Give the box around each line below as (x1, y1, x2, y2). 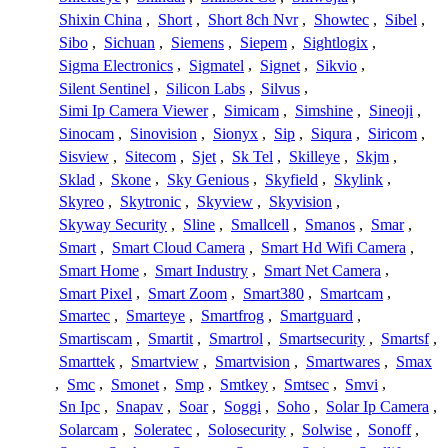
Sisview (59, 147, 109, 165)
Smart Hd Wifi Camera (261, 239, 406, 257)
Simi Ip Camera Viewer (59, 102, 208, 120)
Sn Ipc (59, 398, 100, 416)
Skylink (334, 170, 383, 188)
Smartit (148, 330, 193, 348)
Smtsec (284, 375, 329, 393)
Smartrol (209, 330, 263, 348)
